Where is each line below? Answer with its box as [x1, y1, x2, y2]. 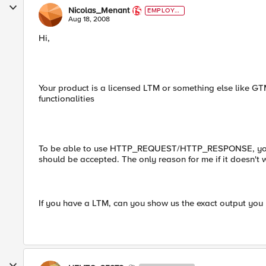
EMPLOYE [147, 7, 179, 14]
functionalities [39, 93, 94, 104]
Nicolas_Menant [68, 5, 129, 15]
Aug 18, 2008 [68, 15, 110, 24]
